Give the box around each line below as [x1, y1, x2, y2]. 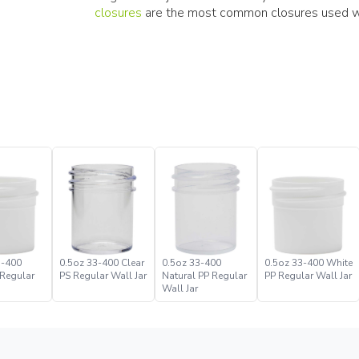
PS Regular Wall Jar [58, 268, 147, 282]
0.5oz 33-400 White [264, 256, 353, 269]
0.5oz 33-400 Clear [58, 256, 144, 269]
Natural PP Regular [161, 268, 247, 282]
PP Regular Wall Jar [264, 268, 352, 282]
